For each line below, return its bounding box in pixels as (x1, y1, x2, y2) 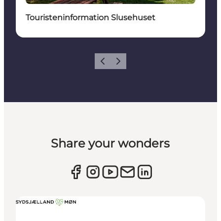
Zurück (96, 60, 117, 68)
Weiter (111, 60, 131, 68)
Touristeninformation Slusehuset (26, 12, 155, 22)
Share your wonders (51, 136, 170, 150)
